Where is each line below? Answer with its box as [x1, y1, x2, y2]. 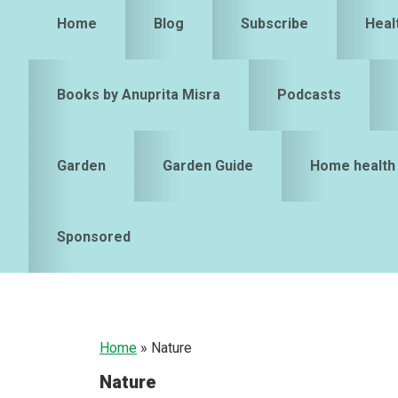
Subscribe [241, 15, 308, 33]
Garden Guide [163, 157, 253, 175]
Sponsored [57, 228, 131, 246]
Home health [310, 157, 395, 175]
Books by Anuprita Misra [57, 86, 220, 104]
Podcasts [277, 86, 341, 104]
